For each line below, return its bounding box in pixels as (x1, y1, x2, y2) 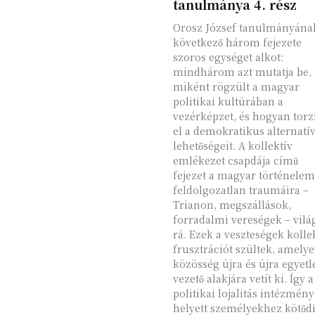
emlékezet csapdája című (172, 153, 298, 167)
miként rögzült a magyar (172, 79, 300, 94)
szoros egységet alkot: (172, 50, 283, 64)
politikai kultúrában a (172, 94, 283, 108)
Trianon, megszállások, (172, 198, 291, 212)
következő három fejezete (172, 35, 302, 49)
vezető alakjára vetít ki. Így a (172, 271, 314, 285)
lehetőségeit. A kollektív (172, 139, 238, 153)
